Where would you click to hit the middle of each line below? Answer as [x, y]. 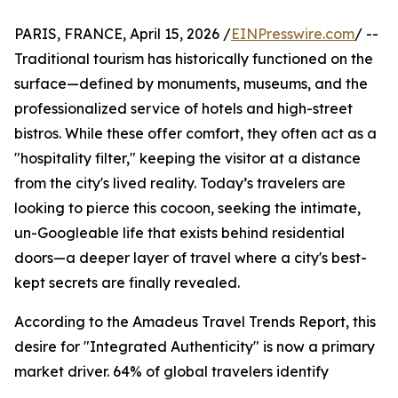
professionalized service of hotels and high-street [183, 109]
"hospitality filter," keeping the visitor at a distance [187, 159]
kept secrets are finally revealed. [127, 283]
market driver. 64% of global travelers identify [171, 372]
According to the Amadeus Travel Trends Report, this [195, 322]
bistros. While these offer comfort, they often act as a [195, 134]
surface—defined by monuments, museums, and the [191, 84]
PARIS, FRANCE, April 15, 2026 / [123, 34]
